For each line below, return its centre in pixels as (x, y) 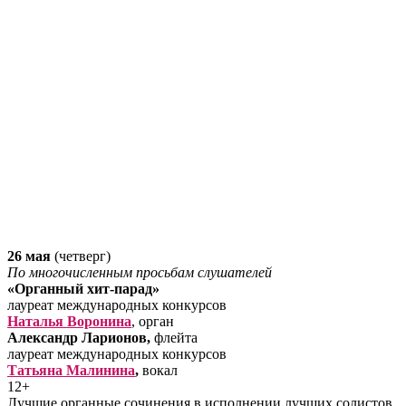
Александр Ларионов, (81, 338)
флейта (176, 338)
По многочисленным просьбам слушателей (140, 273)
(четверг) (81, 256)
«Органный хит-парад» (83, 289)
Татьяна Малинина (71, 371)
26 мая (29, 256)
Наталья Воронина (69, 322)
